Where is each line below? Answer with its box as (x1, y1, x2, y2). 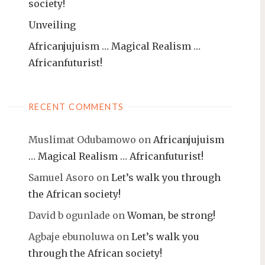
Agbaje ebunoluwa (28, 231, 114, 243)
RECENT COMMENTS (28, 102, 124, 112)
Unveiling (28, 19, 76, 31)
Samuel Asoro (28, 172, 94, 184)
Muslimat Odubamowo (28, 134, 136, 146)
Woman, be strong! (127, 209, 215, 222)
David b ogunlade (28, 209, 110, 222)
